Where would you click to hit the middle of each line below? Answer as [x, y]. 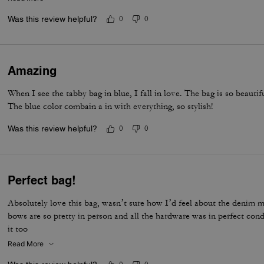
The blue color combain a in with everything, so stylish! [111, 106]
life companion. [37, 9]
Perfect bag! [42, 180]
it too [18, 229]
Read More [26, 244]
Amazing [32, 71]
